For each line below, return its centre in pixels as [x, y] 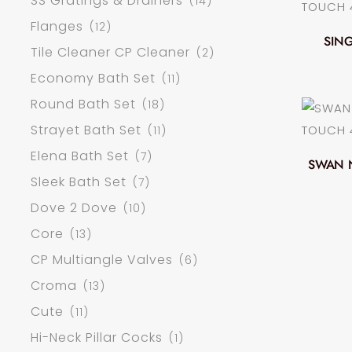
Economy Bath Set [93, 79]
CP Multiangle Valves [102, 260]
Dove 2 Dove [74, 208]
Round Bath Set [83, 104]
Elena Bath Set [80, 156]
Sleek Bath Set [79, 182]
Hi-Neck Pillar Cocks [97, 338]
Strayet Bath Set [86, 130]
